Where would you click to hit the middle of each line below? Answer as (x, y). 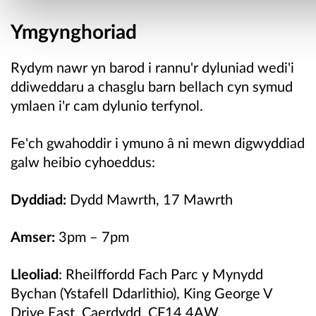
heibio (62, 161)
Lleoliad (35, 274)
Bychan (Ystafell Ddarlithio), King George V (141, 293)
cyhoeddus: (118, 161)
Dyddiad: (38, 199)
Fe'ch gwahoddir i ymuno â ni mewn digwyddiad (158, 142)
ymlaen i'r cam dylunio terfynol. (107, 105)
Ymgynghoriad (74, 31)
